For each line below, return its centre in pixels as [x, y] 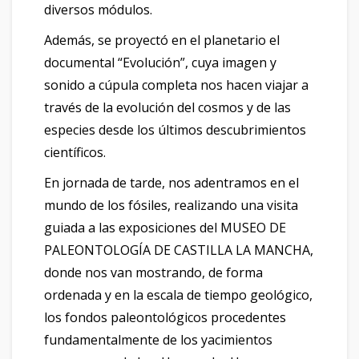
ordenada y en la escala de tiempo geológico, [178, 294]
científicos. [75, 152]
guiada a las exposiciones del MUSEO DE [165, 227]
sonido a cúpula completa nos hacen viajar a [176, 85]
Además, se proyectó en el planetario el [162, 40]
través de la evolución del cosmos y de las [167, 107]
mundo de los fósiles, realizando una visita [171, 205]
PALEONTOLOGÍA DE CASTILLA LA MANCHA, [179, 250]
